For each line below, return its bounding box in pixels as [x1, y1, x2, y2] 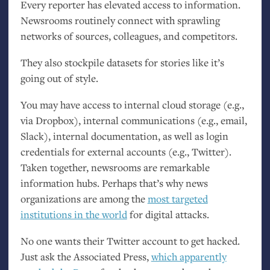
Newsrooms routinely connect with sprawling [20, 13, 220, 28]
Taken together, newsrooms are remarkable [20, 160, 210, 174]
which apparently [151, 249, 227, 263]
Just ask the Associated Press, [20, 249, 151, 263]
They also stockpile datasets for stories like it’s [20, 55, 224, 70]
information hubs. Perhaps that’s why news [20, 175, 208, 190]
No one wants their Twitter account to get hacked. [20, 233, 240, 248]
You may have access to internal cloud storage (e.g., [20, 97, 244, 111]
